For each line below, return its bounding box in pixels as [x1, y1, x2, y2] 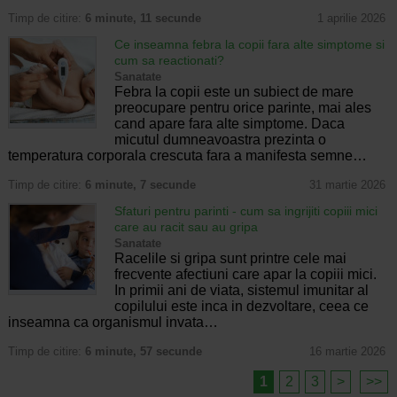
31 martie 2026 [308, 178, 385, 192]
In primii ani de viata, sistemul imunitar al [113, 283, 369, 299]
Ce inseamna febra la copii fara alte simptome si [113, 37, 385, 52]
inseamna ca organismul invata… [7, 315, 218, 331]
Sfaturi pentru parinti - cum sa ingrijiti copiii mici [113, 204, 378, 219]
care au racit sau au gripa [113, 220, 258, 235]
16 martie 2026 [308, 345, 385, 359]
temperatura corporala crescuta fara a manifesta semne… [7, 148, 367, 164]
